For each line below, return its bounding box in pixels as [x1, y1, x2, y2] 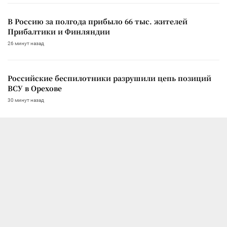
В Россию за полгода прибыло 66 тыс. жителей [8, 16, 187, 26]
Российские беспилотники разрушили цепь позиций [8, 72, 211, 83]
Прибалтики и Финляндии [8, 26, 110, 36]
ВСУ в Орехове [8, 83, 62, 93]
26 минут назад [8, 40, 44, 46]
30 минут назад [8, 97, 44, 103]
